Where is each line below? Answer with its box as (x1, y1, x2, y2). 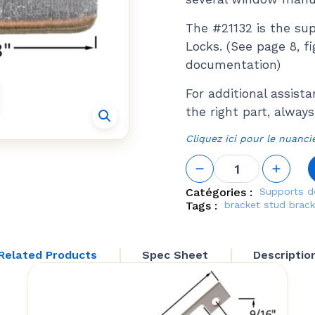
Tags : (186, 199, 217, 212)
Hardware (213, 221, 267, 234)
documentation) (186, 58, 281, 72)
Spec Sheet (141, 248, 208, 262)
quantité (213, 154, 262, 167)
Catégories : (186, 186, 252, 199)
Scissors (213, 234, 257, 247)
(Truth (213, 207, 249, 221)
